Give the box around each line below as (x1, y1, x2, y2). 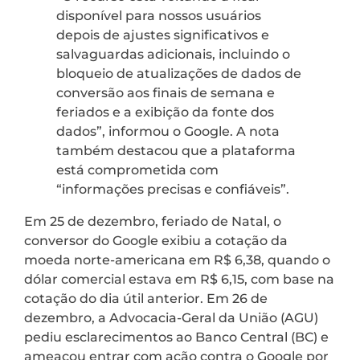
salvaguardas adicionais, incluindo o (56, 46, 290, 62)
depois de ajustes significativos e (56, 27, 269, 43)
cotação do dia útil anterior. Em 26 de (24, 290, 268, 306)
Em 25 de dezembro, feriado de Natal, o (24, 213, 281, 229)
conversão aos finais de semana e (56, 84, 275, 100)
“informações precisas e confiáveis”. (56, 181, 289, 197)
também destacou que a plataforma (56, 142, 296, 158)
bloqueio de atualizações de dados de (56, 65, 301, 81)
